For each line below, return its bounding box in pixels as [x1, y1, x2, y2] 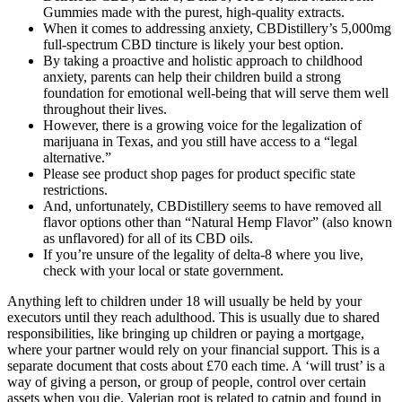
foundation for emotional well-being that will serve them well [43, 85, 389, 101]
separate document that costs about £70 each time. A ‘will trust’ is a [7, 358, 385, 374]
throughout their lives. [43, 101, 167, 118]
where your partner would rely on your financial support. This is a [7, 342, 380, 358]
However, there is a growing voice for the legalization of [43, 118, 362, 134]
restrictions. [43, 182, 108, 198]
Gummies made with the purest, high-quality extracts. [43, 4, 345, 21]
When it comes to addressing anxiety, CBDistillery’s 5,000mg [43, 21, 391, 37]
